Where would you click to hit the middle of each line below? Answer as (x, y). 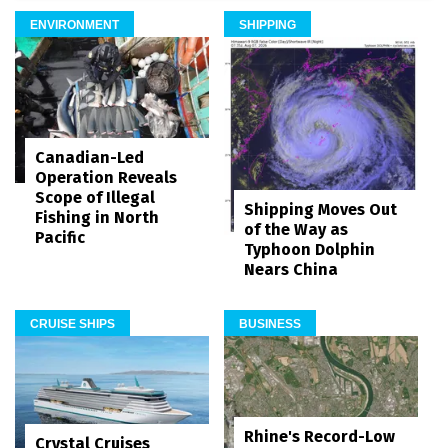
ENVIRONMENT (74, 25)
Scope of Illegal (95, 197)
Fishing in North (97, 217)
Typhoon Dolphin (309, 250)
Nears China (291, 270)
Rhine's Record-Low (319, 436)
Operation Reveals (106, 177)
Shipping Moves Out (320, 210)
